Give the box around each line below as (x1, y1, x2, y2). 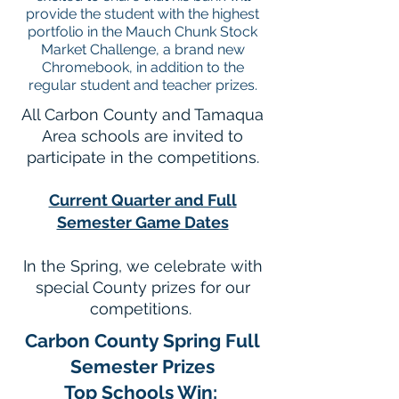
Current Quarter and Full (48, 191, 237, 209)
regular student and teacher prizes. (28, 77, 257, 94)
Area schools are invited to (42, 126, 243, 145)
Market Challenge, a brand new (40, 41, 245, 58)
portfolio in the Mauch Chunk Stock (28, 23, 257, 40)
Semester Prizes (70, 355, 215, 378)
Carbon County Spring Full (25, 330, 260, 352)
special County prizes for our (35, 278, 250, 297)
